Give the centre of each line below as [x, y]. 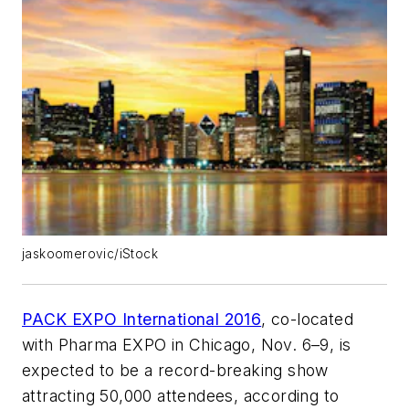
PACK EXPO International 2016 [142, 320]
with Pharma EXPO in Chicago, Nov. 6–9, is [187, 345]
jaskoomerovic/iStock [90, 254]
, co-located [308, 320]
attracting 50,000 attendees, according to [181, 396]
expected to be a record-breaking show [175, 371]
